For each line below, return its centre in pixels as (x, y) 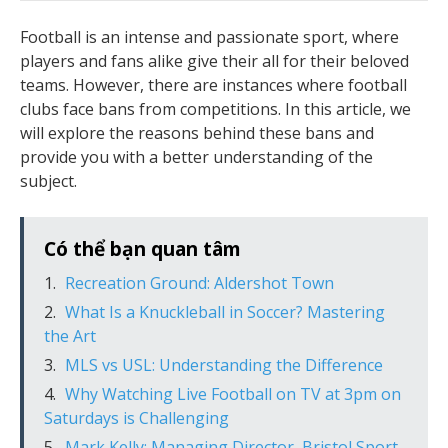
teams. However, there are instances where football (213, 85)
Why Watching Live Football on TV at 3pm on (233, 394)
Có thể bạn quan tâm (142, 249)
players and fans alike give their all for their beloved (214, 61)
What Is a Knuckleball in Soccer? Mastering (225, 312)
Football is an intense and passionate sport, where (209, 37)
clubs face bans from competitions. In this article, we (215, 109)
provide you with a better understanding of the (196, 157)
